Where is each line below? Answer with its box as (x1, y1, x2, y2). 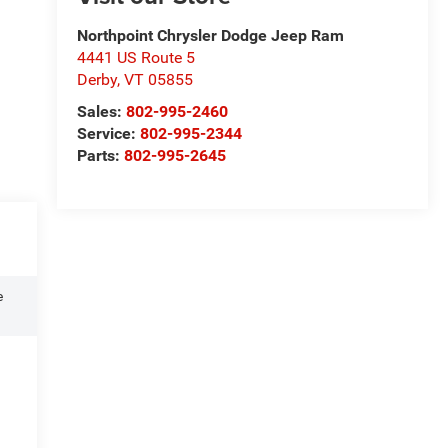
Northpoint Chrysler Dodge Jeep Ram (76, 26, 344, 46)
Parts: (76, 146, 124, 166)
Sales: (76, 102, 126, 122)
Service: (76, 124, 140, 144)
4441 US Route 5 (76, 48, 195, 68)
